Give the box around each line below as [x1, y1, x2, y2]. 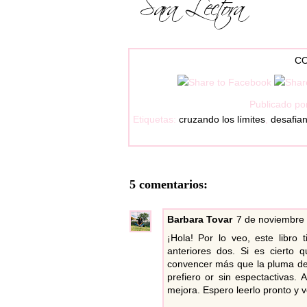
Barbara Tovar [167, 214, 232, 225]
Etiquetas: [133, 114, 179, 125]
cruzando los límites [179, 114, 265, 125]
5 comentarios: [129, 177, 208, 192]
